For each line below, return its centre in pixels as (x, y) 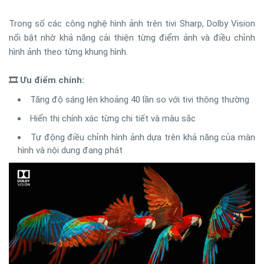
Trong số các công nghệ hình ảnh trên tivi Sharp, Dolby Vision (132, 24)
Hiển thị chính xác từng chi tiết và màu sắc (113, 119)
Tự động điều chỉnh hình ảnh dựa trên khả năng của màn (143, 138)
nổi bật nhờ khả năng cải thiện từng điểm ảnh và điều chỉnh (132, 38)
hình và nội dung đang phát (70, 151)
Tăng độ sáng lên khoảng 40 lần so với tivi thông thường (140, 100)
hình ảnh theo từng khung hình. (68, 52)
